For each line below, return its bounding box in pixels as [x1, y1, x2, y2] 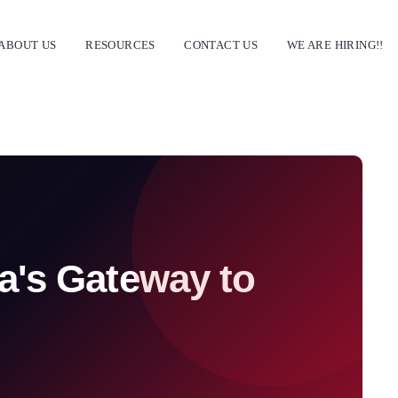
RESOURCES [85, 37, 155, 52]
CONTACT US [184, 37, 259, 52]
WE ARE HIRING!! [286, 37, 384, 52]
